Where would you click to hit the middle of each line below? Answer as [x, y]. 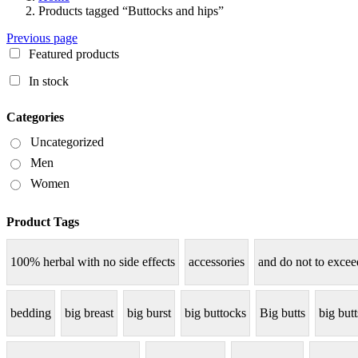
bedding [31, 313]
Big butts [282, 313]
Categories [35, 117]
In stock [49, 82]
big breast [89, 313]
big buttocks [215, 313]
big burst [149, 313]
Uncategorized [67, 141]
